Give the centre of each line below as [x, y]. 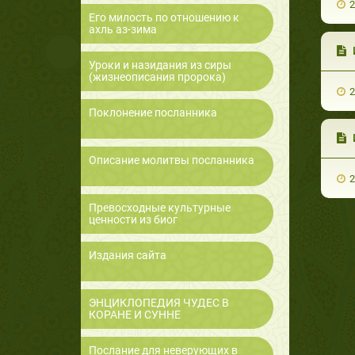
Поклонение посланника [153, 113]
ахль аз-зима [123, 30]
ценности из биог [133, 220]
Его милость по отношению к [164, 18]
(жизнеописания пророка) [157, 77]
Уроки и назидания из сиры [160, 65]
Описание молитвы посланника [172, 160]
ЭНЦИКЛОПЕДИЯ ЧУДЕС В [159, 303]
